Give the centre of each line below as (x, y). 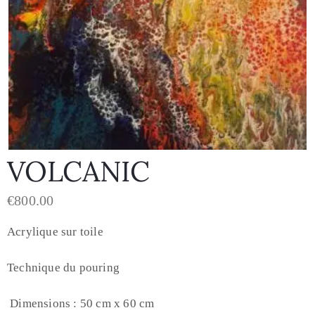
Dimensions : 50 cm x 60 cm (82, 304)
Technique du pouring (65, 268)
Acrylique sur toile (57, 232)
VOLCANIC (78, 172)
